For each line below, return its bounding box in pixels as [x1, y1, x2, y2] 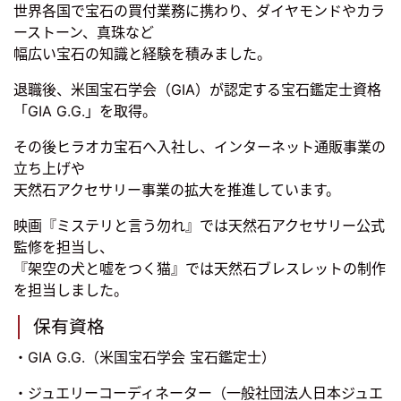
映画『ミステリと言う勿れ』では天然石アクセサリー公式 [13, 217, 385, 235]
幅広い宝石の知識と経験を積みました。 [13, 45, 271, 64]
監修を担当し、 [13, 238, 114, 257]
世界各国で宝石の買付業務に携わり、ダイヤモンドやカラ [13, 2, 385, 21]
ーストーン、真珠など [13, 23, 154, 42]
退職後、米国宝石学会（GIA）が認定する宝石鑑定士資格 [13, 81, 381, 99]
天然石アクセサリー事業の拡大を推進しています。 [13, 181, 340, 200]
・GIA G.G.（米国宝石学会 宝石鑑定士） [13, 348, 276, 367]
